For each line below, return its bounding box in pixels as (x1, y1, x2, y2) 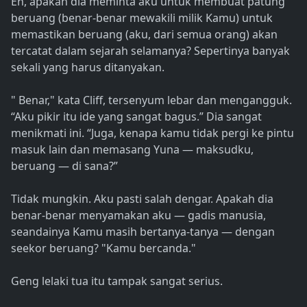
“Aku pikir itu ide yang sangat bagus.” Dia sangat (11, 109, 262, 125)
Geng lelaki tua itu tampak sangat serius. (11, 273, 223, 289)
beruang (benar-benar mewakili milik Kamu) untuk (11, 10, 273, 26)
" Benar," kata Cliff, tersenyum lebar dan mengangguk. (11, 93, 292, 108)
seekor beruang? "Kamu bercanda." (11, 241, 196, 256)
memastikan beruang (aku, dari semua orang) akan (11, 27, 278, 42)
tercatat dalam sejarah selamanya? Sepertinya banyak (11, 43, 290, 59)
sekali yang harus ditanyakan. (11, 60, 164, 75)
